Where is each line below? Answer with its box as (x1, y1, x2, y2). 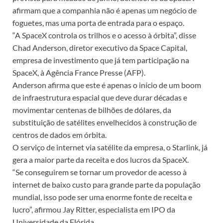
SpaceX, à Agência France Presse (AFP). (12, 67, 145, 77)
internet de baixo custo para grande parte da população (12, 179, 201, 189)
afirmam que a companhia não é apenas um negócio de (12, 5, 197, 15)
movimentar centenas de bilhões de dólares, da (12, 105, 171, 114)
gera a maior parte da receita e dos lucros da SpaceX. (12, 154, 189, 164)
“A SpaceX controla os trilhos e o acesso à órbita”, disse (12, 30, 196, 40)
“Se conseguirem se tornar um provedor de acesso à (12, 167, 187, 177)
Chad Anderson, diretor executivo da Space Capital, (12, 42, 187, 52)
